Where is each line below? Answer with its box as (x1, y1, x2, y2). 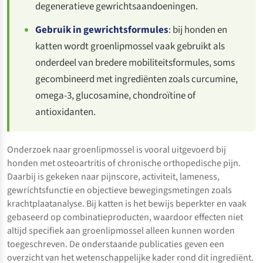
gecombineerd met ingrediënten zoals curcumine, (35, 72, 238, 86)
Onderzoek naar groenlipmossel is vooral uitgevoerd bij (7, 143, 226, 156)
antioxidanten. (35, 104, 96, 119)
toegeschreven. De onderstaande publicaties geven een (7, 237, 224, 251)
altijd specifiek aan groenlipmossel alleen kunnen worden (7, 224, 235, 237)
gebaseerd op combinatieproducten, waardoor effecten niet (7, 210, 243, 224)
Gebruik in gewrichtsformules (35, 22, 169, 37)
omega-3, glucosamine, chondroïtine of (35, 88, 196, 103)
